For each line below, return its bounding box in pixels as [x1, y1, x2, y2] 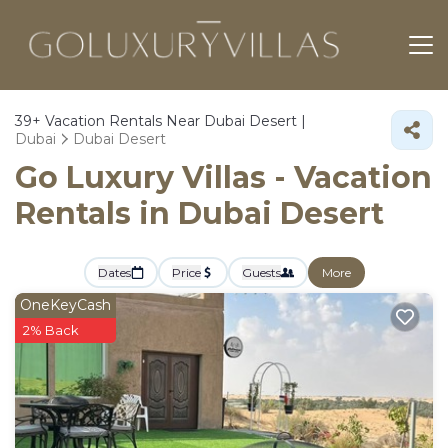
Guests [241, 265, 281, 280]
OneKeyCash [20, 296, 111, 314]
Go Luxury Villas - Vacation [15, 159, 432, 196]
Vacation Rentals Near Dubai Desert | [41, 112, 306, 130]
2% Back [23, 322, 79, 338]
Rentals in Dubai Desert [15, 195, 384, 232]
